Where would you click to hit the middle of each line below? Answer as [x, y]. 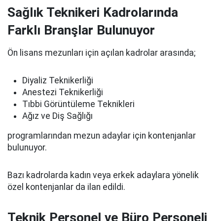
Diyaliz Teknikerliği [58, 80]
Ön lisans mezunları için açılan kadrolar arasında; [101, 53]
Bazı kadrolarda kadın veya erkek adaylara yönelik [103, 175]
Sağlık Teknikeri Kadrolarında [93, 12]
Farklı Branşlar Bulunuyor [81, 30]
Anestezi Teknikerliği [63, 92]
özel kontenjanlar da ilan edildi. [66, 187]
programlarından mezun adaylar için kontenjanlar [102, 136]
